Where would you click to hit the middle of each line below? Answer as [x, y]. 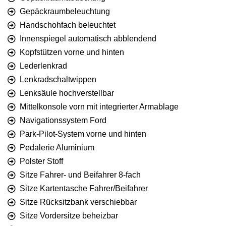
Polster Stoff [41, 161]
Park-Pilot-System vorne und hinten [83, 134]
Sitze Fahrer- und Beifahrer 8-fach [80, 175]
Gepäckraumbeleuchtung [65, 12]
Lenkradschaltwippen [58, 80]
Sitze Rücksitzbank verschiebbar [78, 202]
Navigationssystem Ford [63, 121]
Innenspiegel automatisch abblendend [88, 39]
